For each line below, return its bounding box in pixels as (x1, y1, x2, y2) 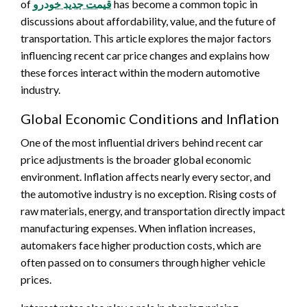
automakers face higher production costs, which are (21, 238, 261, 251)
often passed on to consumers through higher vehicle (21, 255, 265, 269)
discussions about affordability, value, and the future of (21, 14, 276, 27)
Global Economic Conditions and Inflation (21, 110, 279, 127)
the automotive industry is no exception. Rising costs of (21, 186, 277, 200)
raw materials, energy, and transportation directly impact (21, 204, 285, 217)
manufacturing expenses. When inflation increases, (21, 221, 255, 234)
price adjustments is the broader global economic (21, 152, 251, 166)
